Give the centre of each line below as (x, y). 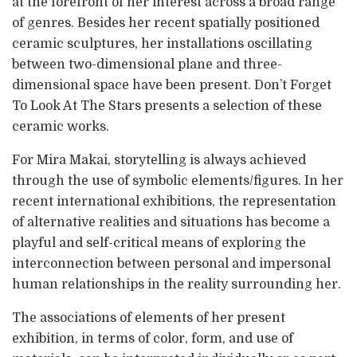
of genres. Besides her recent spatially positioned (166, 23)
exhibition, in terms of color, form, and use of (153, 338)
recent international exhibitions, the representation (174, 201)
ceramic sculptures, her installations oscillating (162, 43)
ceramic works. (61, 126)
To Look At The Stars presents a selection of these (167, 106)
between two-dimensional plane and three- (147, 64)
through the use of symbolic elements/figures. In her (178, 180)
